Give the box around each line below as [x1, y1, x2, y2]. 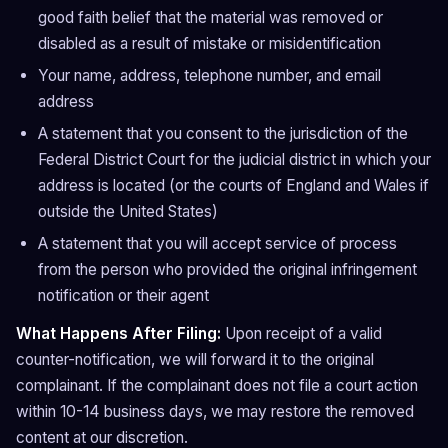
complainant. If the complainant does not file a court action [16, 376, 418, 395]
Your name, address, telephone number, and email [38, 66, 381, 85]
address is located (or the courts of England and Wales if [38, 176, 429, 195]
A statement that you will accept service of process [38, 234, 397, 253]
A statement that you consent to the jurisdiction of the [38, 124, 408, 143]
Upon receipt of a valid [221, 324, 382, 343]
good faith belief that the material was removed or [38, 8, 383, 27]
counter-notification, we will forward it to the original [16, 350, 374, 369]
